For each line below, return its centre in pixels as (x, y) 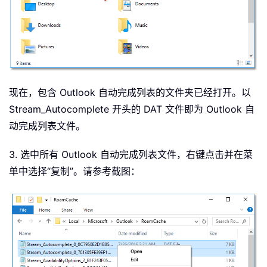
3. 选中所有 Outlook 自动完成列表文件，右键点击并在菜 (131, 154)
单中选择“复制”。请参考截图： (74, 171)
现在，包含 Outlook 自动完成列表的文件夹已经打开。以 (130, 92)
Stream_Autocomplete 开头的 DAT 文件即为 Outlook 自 (132, 109)
